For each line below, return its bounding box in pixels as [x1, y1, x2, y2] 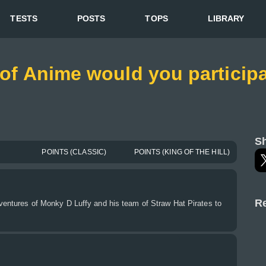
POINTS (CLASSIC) [42, 148, 107, 156]
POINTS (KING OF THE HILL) [134, 148, 230, 156]
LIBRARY [207, 13, 245, 23]
